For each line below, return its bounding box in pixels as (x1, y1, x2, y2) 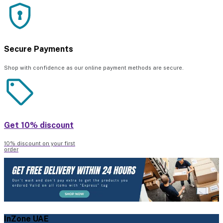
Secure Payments (4, 44, 73, 54)
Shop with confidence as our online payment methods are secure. (4, 64, 184, 71)
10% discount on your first (4, 140, 75, 147)
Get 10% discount (4, 120, 74, 130)
